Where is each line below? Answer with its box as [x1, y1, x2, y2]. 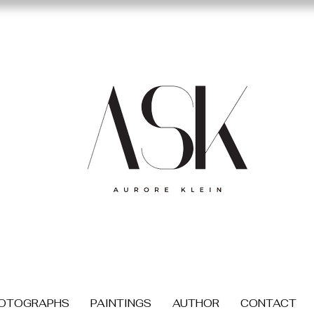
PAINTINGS [90, 296, 151, 310]
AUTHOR [172, 296, 219, 310]
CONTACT [240, 296, 296, 310]
